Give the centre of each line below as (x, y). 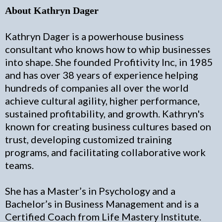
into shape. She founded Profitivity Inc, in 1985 (109, 62)
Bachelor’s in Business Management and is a (102, 204)
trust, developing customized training (88, 139)
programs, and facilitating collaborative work (105, 152)
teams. (19, 165)
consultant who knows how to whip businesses (108, 49)
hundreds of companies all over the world (97, 88)
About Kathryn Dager (52, 10)
